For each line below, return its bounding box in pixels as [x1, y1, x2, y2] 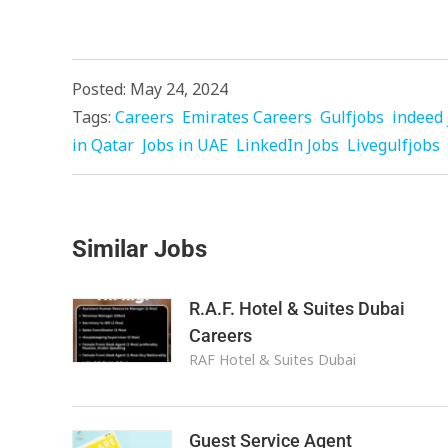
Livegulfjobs [347, 134, 440, 156]
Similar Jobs [72, 235, 207, 263]
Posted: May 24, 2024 [72, 78, 228, 100]
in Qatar [72, 134, 134, 156]
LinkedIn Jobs [236, 134, 339, 156]
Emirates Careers [182, 106, 312, 128]
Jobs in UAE [142, 134, 228, 156]
